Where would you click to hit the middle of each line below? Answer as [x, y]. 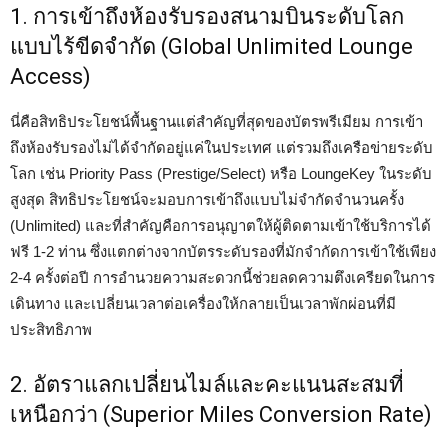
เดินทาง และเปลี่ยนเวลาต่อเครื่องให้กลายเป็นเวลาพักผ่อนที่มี [203, 303]
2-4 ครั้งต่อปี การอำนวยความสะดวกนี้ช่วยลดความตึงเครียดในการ [222, 277]
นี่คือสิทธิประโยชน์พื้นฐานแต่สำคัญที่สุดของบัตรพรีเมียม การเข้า [216, 121]
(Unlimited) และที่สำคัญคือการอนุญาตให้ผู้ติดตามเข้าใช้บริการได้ [220, 225]
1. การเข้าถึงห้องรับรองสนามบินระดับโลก [207, 16]
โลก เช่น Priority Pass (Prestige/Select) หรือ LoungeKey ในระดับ [221, 173]
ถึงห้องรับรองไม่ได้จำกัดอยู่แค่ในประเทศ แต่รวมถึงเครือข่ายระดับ [221, 147]
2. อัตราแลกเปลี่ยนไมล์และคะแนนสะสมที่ [207, 384]
